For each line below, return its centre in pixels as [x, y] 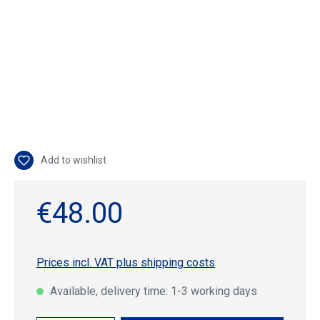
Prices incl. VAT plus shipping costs [126, 263]
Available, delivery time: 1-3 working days [152, 291]
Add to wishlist [74, 160]
